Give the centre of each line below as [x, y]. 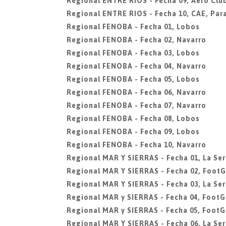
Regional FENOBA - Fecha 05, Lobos [133, 79]
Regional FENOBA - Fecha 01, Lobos [133, 27]
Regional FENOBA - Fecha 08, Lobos [133, 119]
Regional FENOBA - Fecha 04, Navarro [136, 66]
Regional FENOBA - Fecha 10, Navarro [136, 145]
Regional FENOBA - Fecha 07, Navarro [136, 105]
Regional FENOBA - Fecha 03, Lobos [133, 53]
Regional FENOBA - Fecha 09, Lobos [133, 132]
